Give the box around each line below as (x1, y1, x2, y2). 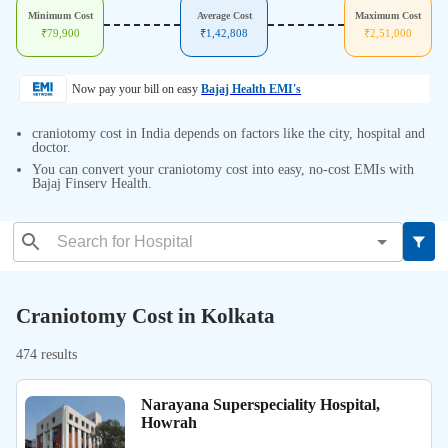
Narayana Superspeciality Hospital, (140, 395, 380, 413)
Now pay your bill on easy (71, 82, 198, 97)
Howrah (140, 413, 197, 431)
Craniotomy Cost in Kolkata (16, 304, 275, 329)
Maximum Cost (355, 10, 421, 22)
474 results (16, 346, 77, 362)
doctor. (32, 140, 71, 156)
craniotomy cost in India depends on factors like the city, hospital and (32, 126, 425, 142)
